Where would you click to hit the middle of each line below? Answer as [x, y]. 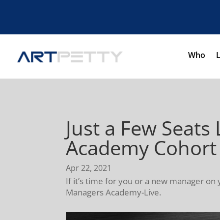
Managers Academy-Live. [114, 192]
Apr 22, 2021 [89, 168]
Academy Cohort [141, 147]
